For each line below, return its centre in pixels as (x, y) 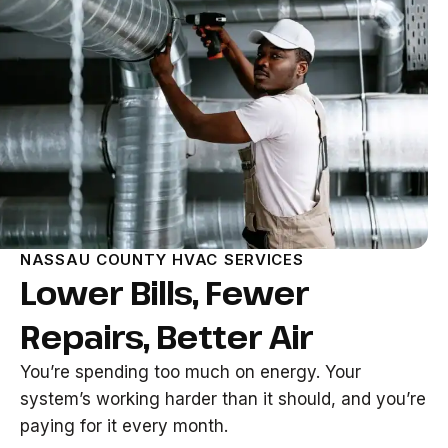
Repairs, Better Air (166, 336)
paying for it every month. (124, 426)
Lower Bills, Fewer (164, 292)
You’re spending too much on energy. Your (190, 372)
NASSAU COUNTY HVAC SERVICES (162, 259)
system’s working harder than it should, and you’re (223, 399)
